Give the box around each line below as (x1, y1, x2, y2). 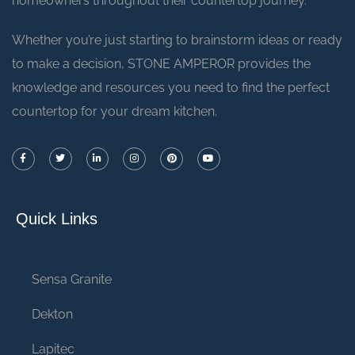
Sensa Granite (32, 272, 112, 288)
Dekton (32, 307, 73, 323)
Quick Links (16, 210, 97, 228)
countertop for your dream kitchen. (12, 103, 217, 119)
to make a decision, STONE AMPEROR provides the (12, 55, 311, 71)
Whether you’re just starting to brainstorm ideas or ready (12, 32, 342, 48)
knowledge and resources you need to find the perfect (12, 79, 330, 95)
